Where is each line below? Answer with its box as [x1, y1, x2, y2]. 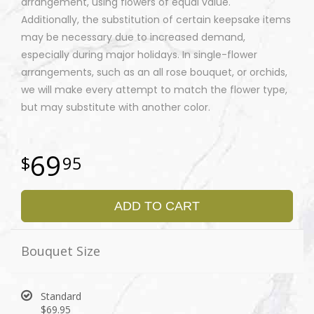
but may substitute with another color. [21, 100, 210, 115]
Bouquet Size [21, 243, 100, 260]
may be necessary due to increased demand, [21, 30, 245, 45]
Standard [41, 289, 81, 303]
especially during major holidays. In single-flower [21, 48, 257, 62]
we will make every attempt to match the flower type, [21, 83, 287, 97]
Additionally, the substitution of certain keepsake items [21, 13, 291, 27]
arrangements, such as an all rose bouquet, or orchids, [21, 65, 287, 80]
